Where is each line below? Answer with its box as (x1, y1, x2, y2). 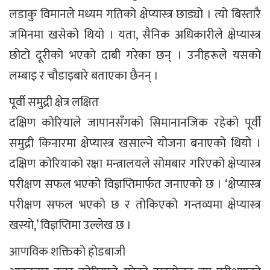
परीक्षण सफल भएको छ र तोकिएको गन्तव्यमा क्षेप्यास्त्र (9, 195, 261, 215)
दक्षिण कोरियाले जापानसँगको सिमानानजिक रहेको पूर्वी (9, 113, 261, 133)
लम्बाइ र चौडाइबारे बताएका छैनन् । (9, 66, 159, 86)
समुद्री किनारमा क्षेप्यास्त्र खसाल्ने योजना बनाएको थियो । (9, 133, 261, 154)
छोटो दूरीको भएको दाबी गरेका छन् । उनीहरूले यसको (9, 45, 261, 66)
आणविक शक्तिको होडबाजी (9, 242, 125, 262)
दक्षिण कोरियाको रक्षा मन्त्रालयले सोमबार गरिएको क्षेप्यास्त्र (9, 154, 261, 174)
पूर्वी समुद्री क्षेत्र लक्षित (9, 92, 99, 113)
